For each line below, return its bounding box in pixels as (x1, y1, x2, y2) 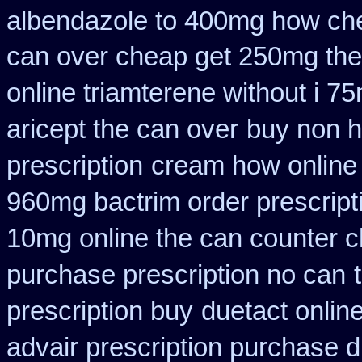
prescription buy (6, 297, 193, 326)
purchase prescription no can (6, 260, 346, 289)
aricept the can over (6, 115, 238, 144)
